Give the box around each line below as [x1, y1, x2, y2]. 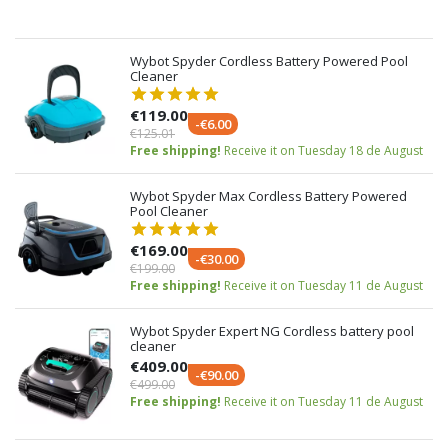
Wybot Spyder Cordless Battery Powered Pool [130, 52, 408, 70]
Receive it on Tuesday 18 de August [224, 142, 423, 159]
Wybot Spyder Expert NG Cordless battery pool [130, 322, 414, 340]
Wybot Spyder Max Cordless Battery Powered [130, 187, 407, 205]
